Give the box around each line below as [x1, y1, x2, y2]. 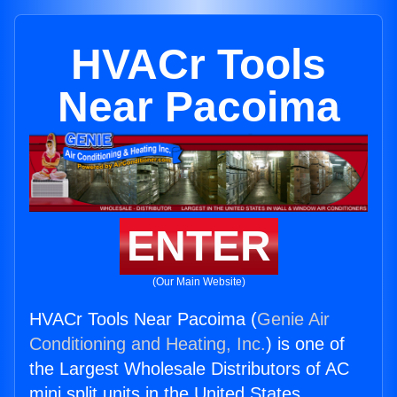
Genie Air [257, 309, 330, 330]
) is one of [266, 334, 345, 354]
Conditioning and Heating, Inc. [29, 334, 266, 354]
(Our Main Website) [152, 276, 245, 289]
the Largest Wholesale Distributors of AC [29, 359, 349, 379]
